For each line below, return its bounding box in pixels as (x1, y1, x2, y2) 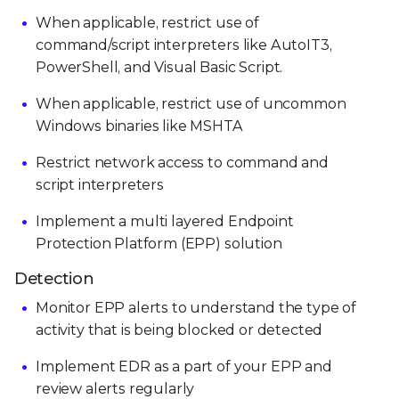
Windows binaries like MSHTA (36, 117, 243, 134)
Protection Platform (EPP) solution (36, 234, 282, 252)
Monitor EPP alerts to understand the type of (36, 298, 356, 316)
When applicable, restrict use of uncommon (36, 94, 346, 112)
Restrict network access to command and (36, 153, 329, 171)
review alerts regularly (36, 379, 195, 397)
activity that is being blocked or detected (36, 321, 323, 338)
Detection (14, 268, 94, 289)
